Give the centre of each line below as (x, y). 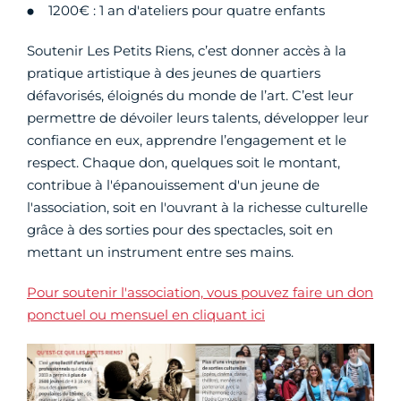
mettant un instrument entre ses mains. (160, 252)
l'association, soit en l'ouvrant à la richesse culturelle (197, 207)
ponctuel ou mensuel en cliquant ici (146, 314)
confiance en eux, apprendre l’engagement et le (187, 140)
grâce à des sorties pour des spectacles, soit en (180, 229)
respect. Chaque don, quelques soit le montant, (183, 162)
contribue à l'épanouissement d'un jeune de (173, 184)
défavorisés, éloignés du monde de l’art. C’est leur (190, 95)
